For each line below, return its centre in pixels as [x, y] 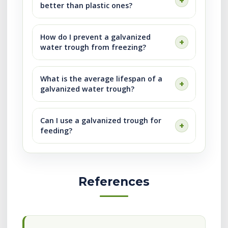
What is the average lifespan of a [101, 79]
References [114, 182]
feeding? [56, 131]
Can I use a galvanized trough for [101, 120]
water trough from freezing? [93, 47]
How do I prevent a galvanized [95, 37]
